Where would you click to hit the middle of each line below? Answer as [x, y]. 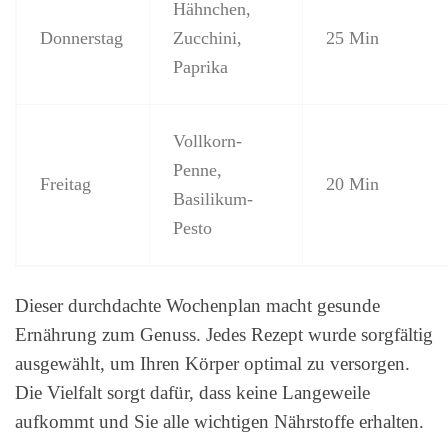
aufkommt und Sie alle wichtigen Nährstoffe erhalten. [219, 422]
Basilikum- [212, 199]
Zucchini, [207, 38]
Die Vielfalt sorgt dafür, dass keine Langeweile [192, 393]
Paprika [200, 67]
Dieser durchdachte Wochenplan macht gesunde [197, 306]
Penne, [197, 170]
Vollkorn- [207, 141]
